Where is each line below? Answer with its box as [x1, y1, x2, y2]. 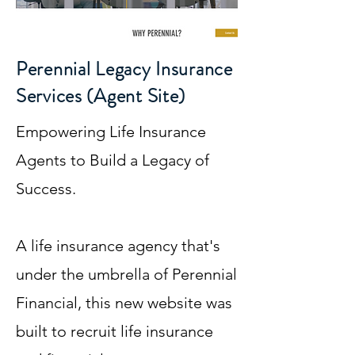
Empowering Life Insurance [16, 122, 206, 141]
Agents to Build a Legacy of [16, 151, 209, 170]
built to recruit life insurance [16, 322, 213, 341]
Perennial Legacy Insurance [16, 55, 233, 82]
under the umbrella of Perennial [16, 265, 237, 284]
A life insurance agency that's [16, 236, 220, 255]
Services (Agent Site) [16, 82, 186, 109]
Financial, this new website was [16, 293, 232, 312]
